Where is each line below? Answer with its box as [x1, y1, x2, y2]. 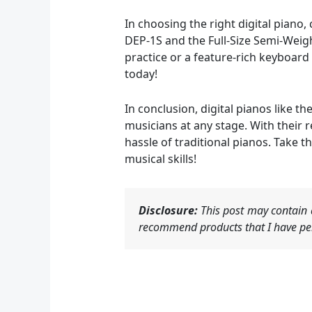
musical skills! [124, 150, 196, 166]
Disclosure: [138, 202, 198, 218]
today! [124, 66, 157, 81]
